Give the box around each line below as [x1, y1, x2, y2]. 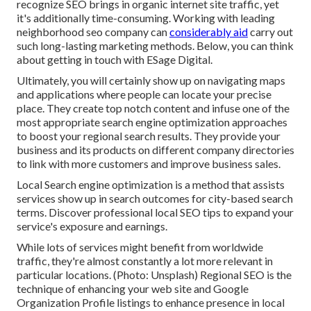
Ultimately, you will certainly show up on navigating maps [17, 74, 285, 87]
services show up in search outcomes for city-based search [17, 192, 293, 205]
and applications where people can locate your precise [17, 87, 271, 101]
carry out [248, 25, 293, 39]
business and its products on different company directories [17, 143, 294, 157]
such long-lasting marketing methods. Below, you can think [17, 39, 294, 53]
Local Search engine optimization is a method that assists [17, 178, 285, 192]
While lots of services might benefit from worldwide [17, 240, 263, 254]
